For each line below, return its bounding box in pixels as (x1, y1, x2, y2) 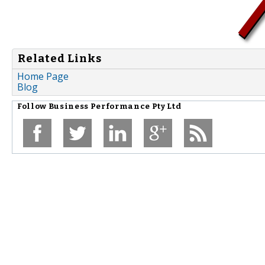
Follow (17, 102, 49, 112)
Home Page (17, 70, 69, 83)
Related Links (18, 52, 102, 66)
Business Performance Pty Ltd (48, 102, 182, 112)
